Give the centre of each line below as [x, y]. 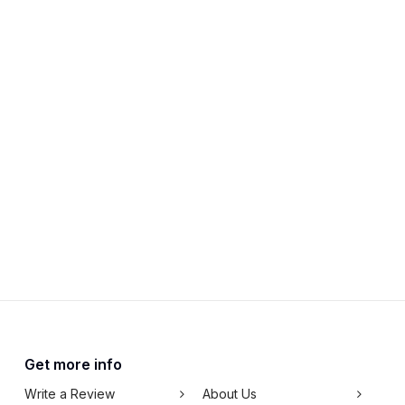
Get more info [73, 364]
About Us [229, 394]
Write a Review [70, 394]
